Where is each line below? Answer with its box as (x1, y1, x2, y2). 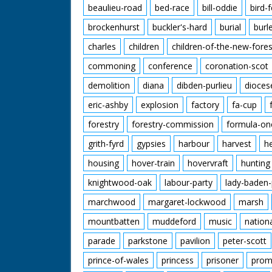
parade (88, 235, 115, 246)
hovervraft (188, 157, 228, 169)
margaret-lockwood (148, 196, 226, 208)
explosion (141, 99, 178, 110)
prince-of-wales (88, 254, 149, 266)
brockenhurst (88, 21, 140, 33)
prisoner (206, 254, 239, 266)
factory (191, 99, 219, 110)
